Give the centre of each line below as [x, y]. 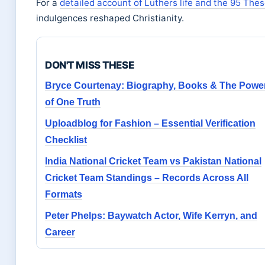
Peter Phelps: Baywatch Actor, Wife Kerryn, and [151, 216]
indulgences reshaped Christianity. [110, 18]
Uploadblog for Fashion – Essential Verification [150, 124]
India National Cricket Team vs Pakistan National [153, 161]
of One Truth [73, 102]
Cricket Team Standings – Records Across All [147, 178]
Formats [64, 195]
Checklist [66, 140]
